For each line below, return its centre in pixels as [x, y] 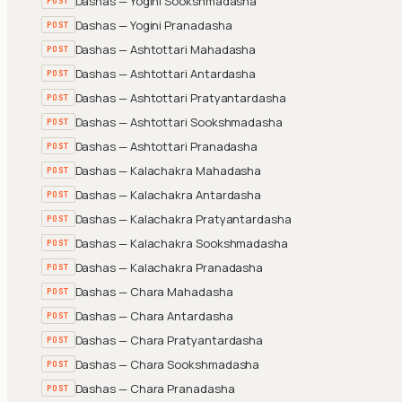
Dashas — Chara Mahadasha [154, 291]
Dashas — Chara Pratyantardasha [169, 340]
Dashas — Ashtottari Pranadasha [166, 146]
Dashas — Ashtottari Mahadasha [166, 49]
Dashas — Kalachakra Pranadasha [169, 267]
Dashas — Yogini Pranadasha [153, 25]
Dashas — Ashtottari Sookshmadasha [179, 122]
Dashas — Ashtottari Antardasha [166, 73]
